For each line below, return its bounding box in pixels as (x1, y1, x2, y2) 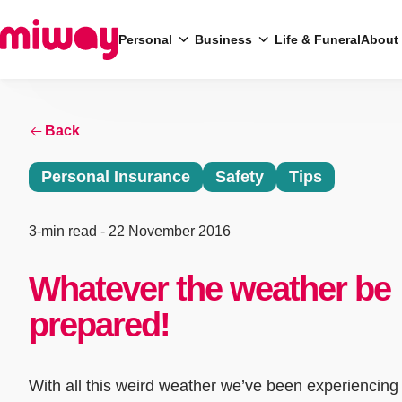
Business (195, 32, 252, 47)
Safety (215, 168, 264, 187)
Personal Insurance (41, 168, 190, 187)
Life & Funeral (275, 32, 361, 47)
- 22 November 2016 (100, 223, 231, 239)
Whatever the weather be (29, 269, 390, 308)
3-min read (29, 223, 100, 239)
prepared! (29, 305, 170, 344)
